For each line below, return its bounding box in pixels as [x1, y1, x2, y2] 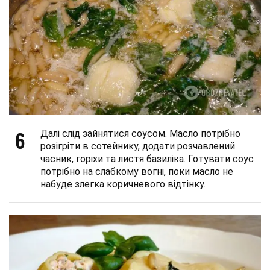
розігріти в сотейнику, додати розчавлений [40, 140, 235, 152]
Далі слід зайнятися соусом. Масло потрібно [40, 127, 240, 139]
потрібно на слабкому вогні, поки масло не [40, 165, 233, 177]
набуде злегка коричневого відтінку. [40, 178, 206, 190]
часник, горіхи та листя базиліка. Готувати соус [40, 152, 254, 165]
